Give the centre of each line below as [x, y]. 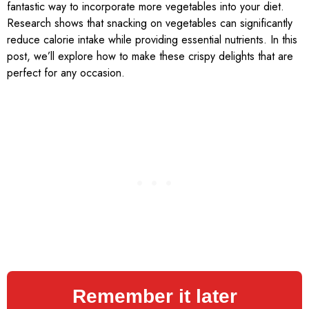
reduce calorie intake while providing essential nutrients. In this [152, 40]
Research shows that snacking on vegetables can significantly [150, 23]
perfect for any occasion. [66, 73]
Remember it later [154, 296]
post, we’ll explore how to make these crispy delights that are [150, 57]
